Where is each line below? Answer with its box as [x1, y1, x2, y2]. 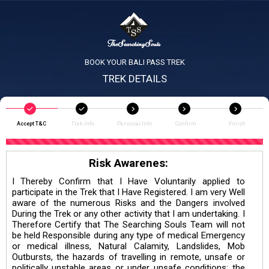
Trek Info [71, 121, 95, 127]
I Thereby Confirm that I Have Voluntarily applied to [11, 175, 245, 187]
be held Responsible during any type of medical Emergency [11, 229, 245, 241]
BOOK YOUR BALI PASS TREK [84, 58, 185, 67]
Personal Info [116, 121, 152, 127]
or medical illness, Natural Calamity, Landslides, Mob [11, 240, 245, 252]
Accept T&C [17, 121, 47, 127]
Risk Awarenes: [89, 156, 168, 170]
